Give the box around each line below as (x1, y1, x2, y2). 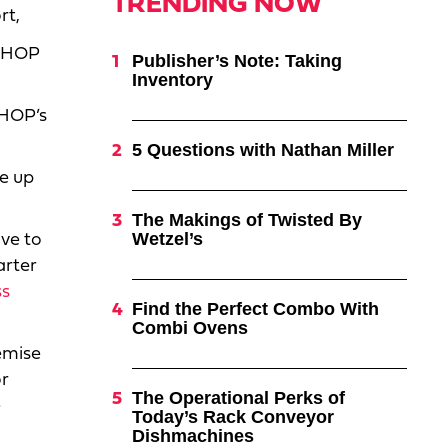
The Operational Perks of (131, 388, 345, 408)
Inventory (131, 70, 213, 90)
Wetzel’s (131, 229, 203, 249)
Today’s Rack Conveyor (131, 407, 334, 427)
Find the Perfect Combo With (131, 299, 379, 319)
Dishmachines (131, 426, 254, 446)
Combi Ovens (131, 318, 248, 338)
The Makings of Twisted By (131, 210, 362, 230)
